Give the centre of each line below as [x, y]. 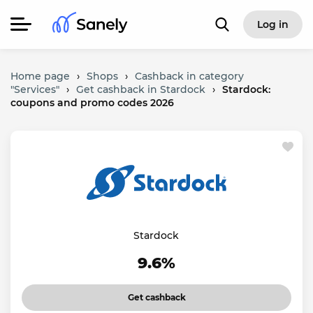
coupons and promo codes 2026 [92, 103]
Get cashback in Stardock [141, 89]
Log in [272, 24]
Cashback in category [189, 76]
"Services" [35, 89]
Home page [40, 76]
